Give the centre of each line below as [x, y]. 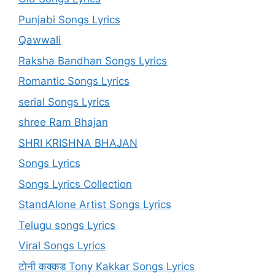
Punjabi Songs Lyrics [69, 19]
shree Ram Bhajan [63, 122]
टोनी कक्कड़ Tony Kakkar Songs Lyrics [107, 266]
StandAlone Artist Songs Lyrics [95, 204]
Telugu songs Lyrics [67, 225]
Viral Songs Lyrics [62, 246]
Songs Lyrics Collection [75, 184]
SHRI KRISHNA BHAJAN [78, 143]
